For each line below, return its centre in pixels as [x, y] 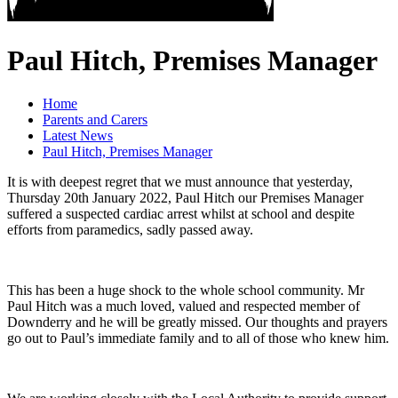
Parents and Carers [95, 120]
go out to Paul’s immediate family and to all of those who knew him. [198, 338]
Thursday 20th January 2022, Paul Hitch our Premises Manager [185, 198]
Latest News [78, 136]
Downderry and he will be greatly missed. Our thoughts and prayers [197, 322]
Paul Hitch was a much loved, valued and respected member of [183, 306]
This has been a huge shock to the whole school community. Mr [186, 291]
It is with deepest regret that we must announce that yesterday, [180, 182]
